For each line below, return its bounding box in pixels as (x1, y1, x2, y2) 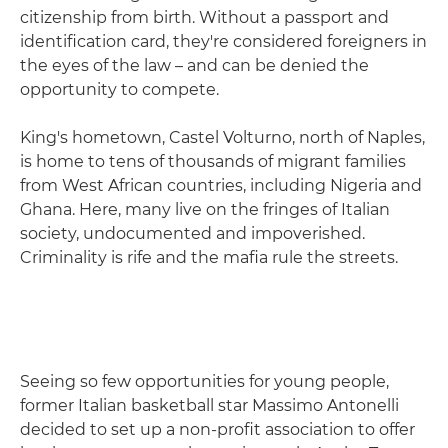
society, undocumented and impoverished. (20, 223, 365, 243)
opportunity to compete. (20, 79, 219, 99)
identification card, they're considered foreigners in (20, 31, 427, 51)
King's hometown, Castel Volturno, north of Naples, (20, 127, 425, 147)
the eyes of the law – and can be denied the (20, 55, 369, 75)
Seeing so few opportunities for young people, (20, 371, 389, 391)
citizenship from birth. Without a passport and (20, 7, 389, 27)
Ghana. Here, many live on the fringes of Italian (20, 199, 390, 219)
